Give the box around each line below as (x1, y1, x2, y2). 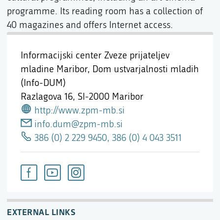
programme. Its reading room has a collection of (7, 5, 203, 17)
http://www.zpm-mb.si (34, 105, 125, 116)
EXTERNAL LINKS (7, 206, 75, 218)
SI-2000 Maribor (78, 91, 143, 102)
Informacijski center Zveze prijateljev (21, 50, 169, 61)
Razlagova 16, (21, 91, 78, 102)
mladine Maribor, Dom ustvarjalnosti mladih (21, 63, 199, 75)
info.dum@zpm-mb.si (34, 118, 123, 130)
